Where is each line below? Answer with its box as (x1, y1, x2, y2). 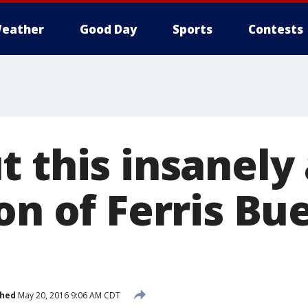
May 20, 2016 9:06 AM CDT (16, 289, 120, 301)
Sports (173, 21, 212, 37)
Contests (248, 21, 303, 37)
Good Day (80, 21, 137, 37)
